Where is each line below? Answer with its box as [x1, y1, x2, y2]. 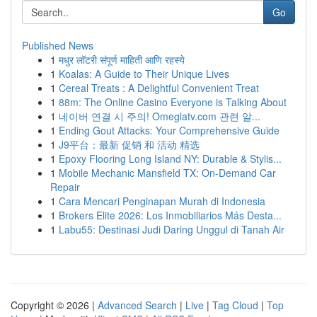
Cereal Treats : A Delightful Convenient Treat [59, 81, 259, 95]
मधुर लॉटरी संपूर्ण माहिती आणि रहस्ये [59, 52, 185, 67]
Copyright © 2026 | [11, 298, 98, 312]
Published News [22, 38, 93, 52]
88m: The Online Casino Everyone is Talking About [59, 95, 287, 109]
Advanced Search [98, 298, 177, 312]
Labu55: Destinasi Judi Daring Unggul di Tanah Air [59, 222, 284, 236]
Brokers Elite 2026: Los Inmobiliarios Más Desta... [59, 208, 282, 222]
